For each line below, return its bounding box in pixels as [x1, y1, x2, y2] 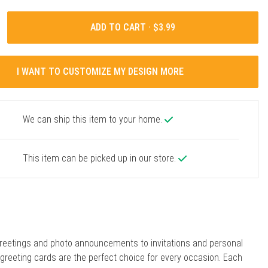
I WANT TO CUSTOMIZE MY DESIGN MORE [17, 65, 184, 77]
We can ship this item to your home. [22, 113, 165, 125]
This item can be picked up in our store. [22, 152, 178, 164]
